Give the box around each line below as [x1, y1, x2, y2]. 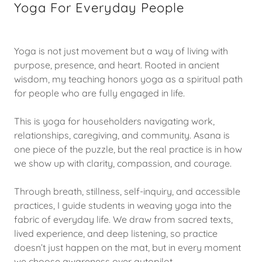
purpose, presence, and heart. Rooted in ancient [14, 58, 219, 71]
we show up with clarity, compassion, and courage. [14, 157, 232, 169]
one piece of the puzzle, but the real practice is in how [14, 143, 242, 155]
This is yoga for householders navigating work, [14, 115, 215, 127]
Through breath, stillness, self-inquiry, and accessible [14, 185, 240, 197]
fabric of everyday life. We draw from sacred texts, [14, 213, 233, 225]
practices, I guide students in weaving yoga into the [14, 199, 232, 211]
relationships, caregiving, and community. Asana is [14, 129, 230, 141]
